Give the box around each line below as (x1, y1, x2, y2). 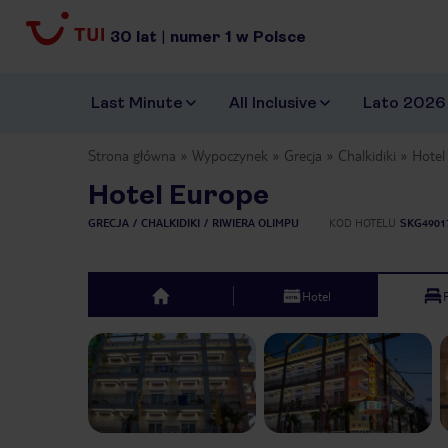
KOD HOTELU (329, 216, 396, 230)
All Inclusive (229, 93, 317, 113)
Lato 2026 (363, 93, 445, 113)
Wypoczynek (192, 146, 268, 165)
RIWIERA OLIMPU (212, 216, 299, 230)
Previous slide (122, 334, 206, 353)
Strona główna (88, 146, 176, 165)
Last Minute (91, 93, 183, 113)
